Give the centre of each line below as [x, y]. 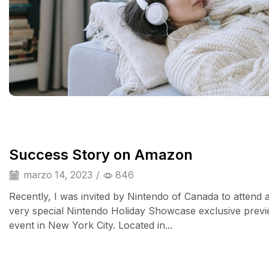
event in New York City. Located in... [91, 225]
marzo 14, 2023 [57, 175]
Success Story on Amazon [101, 155]
